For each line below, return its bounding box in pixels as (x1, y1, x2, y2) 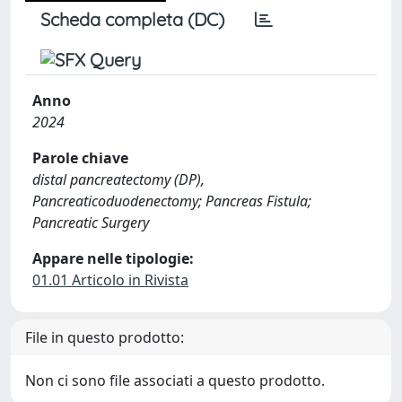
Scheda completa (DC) (40, 8, 224, 31)
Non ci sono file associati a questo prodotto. (25, 371, 325, 390)
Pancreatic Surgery (32, 213, 149, 232)
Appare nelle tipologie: (32, 249, 194, 268)
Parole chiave (32, 148, 128, 168)
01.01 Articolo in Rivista (32, 270, 188, 290)
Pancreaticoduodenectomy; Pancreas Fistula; (32, 191, 311, 211)
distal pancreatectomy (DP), (32, 170, 205, 189)
